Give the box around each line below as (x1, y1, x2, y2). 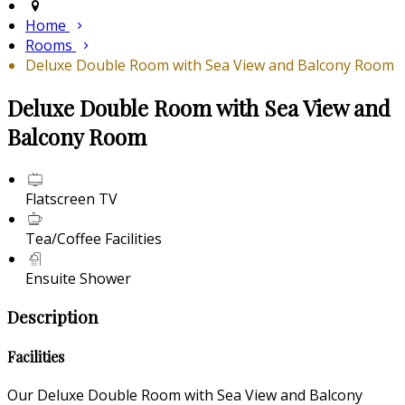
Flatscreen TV (25, 188, 118, 209)
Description (7, 305, 99, 328)
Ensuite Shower (25, 268, 131, 288)
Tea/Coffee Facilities (25, 228, 162, 249)
